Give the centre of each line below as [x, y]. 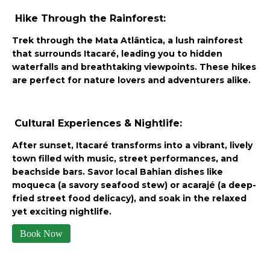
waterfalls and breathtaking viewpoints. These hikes [134, 67]
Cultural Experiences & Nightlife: [98, 123]
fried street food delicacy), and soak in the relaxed [129, 198]
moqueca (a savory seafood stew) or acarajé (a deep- [134, 185]
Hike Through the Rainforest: [89, 18]
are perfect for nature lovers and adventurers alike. [131, 80]
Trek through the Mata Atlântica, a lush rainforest [127, 40]
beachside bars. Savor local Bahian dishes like [118, 171]
